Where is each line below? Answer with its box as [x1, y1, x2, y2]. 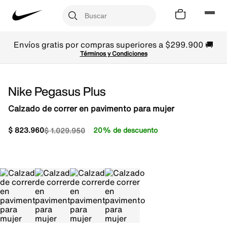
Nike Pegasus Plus [8, 82, 106, 100]
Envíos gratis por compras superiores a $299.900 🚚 [14, 39, 213, 51]
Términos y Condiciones [80, 49, 147, 58]
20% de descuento [93, 125, 158, 135]
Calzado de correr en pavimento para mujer [8, 102, 174, 115]
